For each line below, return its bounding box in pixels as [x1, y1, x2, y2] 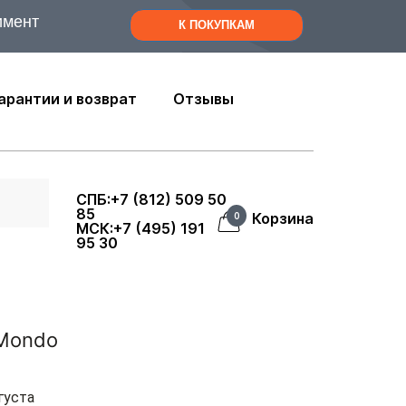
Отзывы [173, 90, 234, 108]
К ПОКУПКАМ [179, 18, 255, 32]
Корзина [252, 208, 314, 227]
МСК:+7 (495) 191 [75, 219, 205, 237]
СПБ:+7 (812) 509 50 [75, 190, 227, 208]
